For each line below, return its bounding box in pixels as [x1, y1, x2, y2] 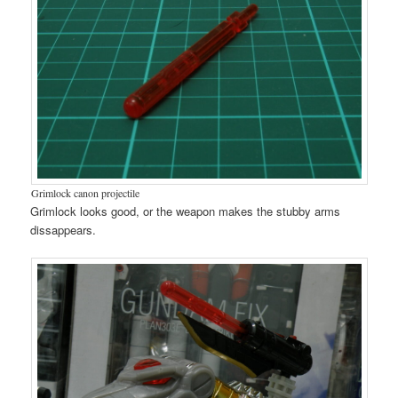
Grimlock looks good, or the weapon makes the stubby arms [30, 203, 341, 220]
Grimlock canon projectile [30, 186, 139, 201]
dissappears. [30, 221, 97, 239]
